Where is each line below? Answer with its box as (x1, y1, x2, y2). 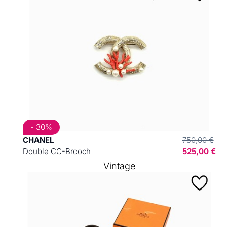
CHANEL (22, 135, 54, 145)
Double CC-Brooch (22, 146, 91, 156)
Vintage (103, 161, 135, 171)
